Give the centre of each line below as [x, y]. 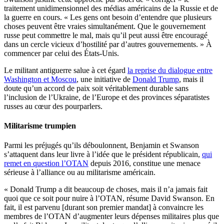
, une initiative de [104, 79]
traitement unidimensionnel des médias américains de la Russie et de [111, 8]
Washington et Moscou [40, 79]
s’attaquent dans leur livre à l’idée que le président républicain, [103, 154]
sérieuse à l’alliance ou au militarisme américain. [80, 172]
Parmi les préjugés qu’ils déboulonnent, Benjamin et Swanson [101, 145]
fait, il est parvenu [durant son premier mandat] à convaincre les [104, 207]
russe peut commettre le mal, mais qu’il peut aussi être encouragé [106, 35]
